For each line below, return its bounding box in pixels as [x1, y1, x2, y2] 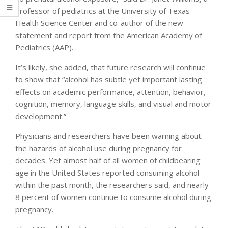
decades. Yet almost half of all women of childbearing [15, 155, 201, 166]
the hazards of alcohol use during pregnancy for [15, 143, 182, 154]
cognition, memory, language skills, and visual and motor [15, 99, 211, 109]
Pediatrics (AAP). [15, 42, 73, 53]
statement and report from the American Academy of [15, 30, 202, 41]
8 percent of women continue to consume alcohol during [15, 192, 211, 203]
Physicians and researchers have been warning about [15, 131, 202, 141]
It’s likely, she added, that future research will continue [15, 62, 206, 73]
